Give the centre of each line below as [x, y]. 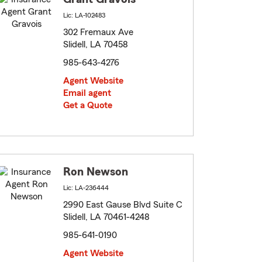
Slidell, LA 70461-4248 [106, 217]
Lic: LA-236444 [86, 188]
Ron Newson [96, 172]
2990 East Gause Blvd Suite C [123, 205]
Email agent [87, 93]
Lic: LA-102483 [84, 15]
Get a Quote [88, 106]
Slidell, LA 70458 [96, 45]
